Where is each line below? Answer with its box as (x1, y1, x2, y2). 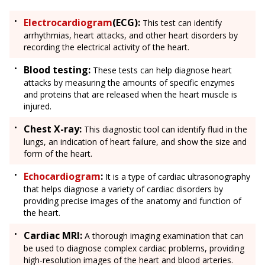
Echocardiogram (24, 170, 101, 183)
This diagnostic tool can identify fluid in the (82, 124, 247, 135)
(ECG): (112, 16, 140, 30)
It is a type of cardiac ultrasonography (103, 171, 250, 183)
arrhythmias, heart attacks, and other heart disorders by (24, 30, 238, 41)
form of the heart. (24, 148, 92, 160)
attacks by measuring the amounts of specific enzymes (24, 77, 235, 89)
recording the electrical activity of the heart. (24, 41, 189, 53)
